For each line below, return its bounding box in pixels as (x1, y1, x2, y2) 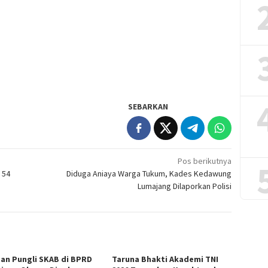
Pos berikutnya (178, 155, 232, 166)
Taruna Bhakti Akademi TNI (112, 253, 219, 264)
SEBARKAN (128, 100, 169, 112)
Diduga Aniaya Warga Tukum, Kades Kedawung (66, 167, 232, 179)
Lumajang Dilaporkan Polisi (138, 180, 232, 191)
